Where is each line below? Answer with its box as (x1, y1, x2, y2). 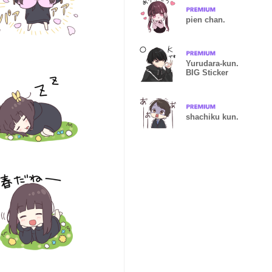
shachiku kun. (186, 112, 239, 121)
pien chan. (186, 15, 225, 24)
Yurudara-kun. (186, 59, 239, 68)
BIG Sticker (186, 68, 228, 77)
